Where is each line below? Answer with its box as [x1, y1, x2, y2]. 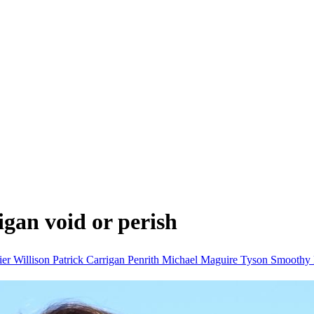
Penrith [128, 253, 162, 266]
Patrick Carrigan [53, 253, 128, 266]
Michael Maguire [162, 253, 240, 266]
